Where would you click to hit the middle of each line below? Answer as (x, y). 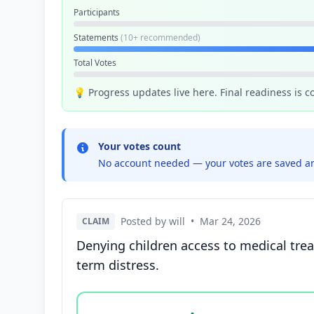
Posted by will (153, 221)
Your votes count (139, 146)
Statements (97, 37)
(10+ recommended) (161, 37)
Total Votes (95, 63)
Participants (97, 12)
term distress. (118, 265)
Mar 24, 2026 (230, 221)
